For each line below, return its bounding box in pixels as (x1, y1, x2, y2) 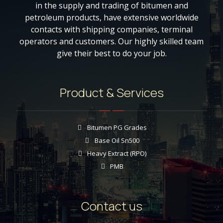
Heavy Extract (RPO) (87, 149, 146, 158)
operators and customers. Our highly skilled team (19, 36, 204, 47)
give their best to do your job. (56, 48, 167, 59)
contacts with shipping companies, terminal (30, 24, 193, 35)
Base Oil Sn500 (94, 136, 139, 145)
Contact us (81, 198, 142, 214)
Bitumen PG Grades (87, 123, 147, 132)
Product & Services (59, 84, 164, 101)
